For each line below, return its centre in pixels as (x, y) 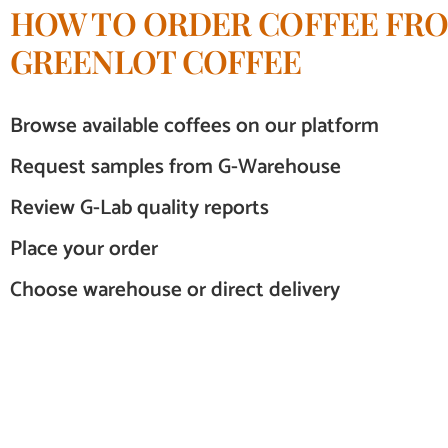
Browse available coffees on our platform (194, 126)
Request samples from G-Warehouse (175, 167)
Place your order (84, 249)
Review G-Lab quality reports (139, 208)
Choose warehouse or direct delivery (175, 290)
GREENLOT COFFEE (156, 61)
